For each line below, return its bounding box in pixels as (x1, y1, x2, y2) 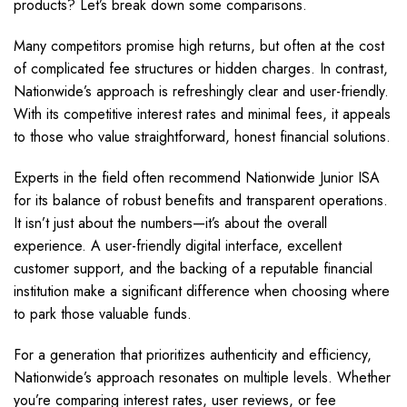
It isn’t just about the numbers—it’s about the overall (14, 213, 327, 233)
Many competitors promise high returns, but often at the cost (14, 35, 384, 56)
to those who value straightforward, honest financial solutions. (14, 126, 391, 147)
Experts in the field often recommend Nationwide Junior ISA (14, 167, 380, 188)
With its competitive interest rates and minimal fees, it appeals (14, 104, 391, 124)
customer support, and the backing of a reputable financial (14, 258, 372, 279)
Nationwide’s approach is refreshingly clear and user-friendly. (14, 81, 389, 102)
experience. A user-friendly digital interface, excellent (14, 235, 342, 256)
